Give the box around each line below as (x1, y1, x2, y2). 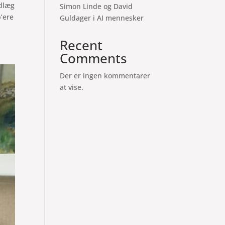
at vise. (60, 82, 84, 92)
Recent (60, 36, 103, 54)
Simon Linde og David (60, 2, 133, 11)
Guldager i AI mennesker (60, 13, 144, 23)
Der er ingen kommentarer (60, 71, 151, 80)
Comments (60, 49, 128, 67)
